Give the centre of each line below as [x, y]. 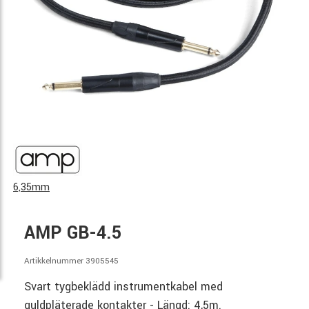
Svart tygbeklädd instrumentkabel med [123, 287]
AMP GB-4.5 [73, 233]
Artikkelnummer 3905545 [71, 261]
